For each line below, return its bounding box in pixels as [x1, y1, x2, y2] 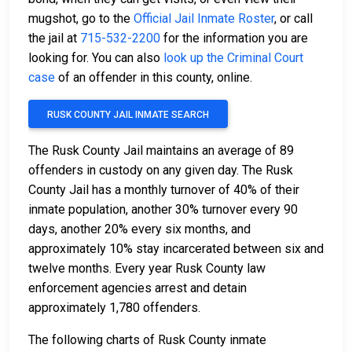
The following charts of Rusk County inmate [28, 332, 266, 348]
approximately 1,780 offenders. [28, 300, 200, 316]
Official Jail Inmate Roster [134, 11, 274, 27]
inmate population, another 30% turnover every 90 [28, 202, 298, 218]
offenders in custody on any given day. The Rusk [28, 163, 293, 178]
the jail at [28, 31, 80, 46]
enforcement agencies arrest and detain [28, 280, 247, 296]
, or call [274, 11, 313, 27]
